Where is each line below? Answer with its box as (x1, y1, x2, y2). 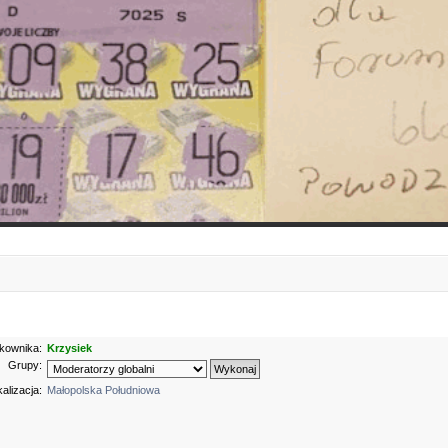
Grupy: (8, 359, 43, 372)
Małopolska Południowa (47, 384, 161, 397)
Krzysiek (47, 342, 93, 355)
